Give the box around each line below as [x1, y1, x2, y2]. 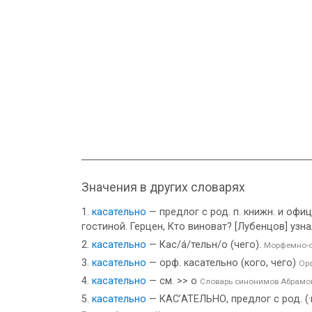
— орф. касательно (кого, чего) [146, 257, 299, 269]
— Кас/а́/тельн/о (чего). [146, 239, 264, 251]
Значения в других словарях [81, 180, 245, 194]
